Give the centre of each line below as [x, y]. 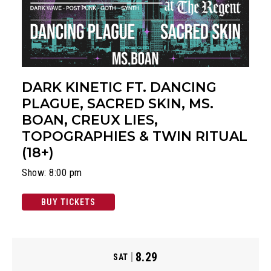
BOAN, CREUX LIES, [90, 120]
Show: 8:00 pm [52, 173]
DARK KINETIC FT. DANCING [119, 88]
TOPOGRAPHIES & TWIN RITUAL [135, 137]
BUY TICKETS [68, 202]
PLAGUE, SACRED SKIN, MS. [118, 104]
